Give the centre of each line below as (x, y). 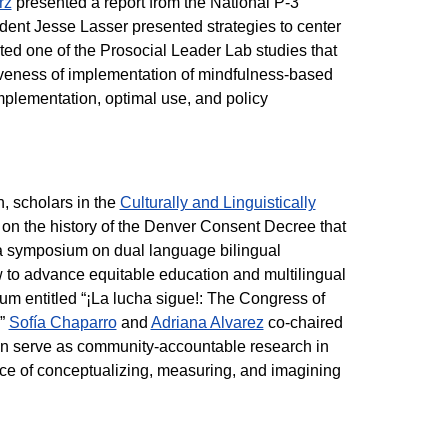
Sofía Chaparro (62, 322)
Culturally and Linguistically (217, 202)
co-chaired (303, 322)
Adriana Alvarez (207, 322)
